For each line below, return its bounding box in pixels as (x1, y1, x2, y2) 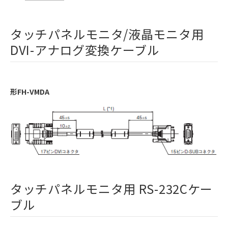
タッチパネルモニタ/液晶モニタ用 (10, 25, 204, 43)
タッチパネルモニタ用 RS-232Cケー (10, 179, 213, 197)
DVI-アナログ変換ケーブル (10, 41, 160, 59)
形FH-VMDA (10, 87, 49, 97)
